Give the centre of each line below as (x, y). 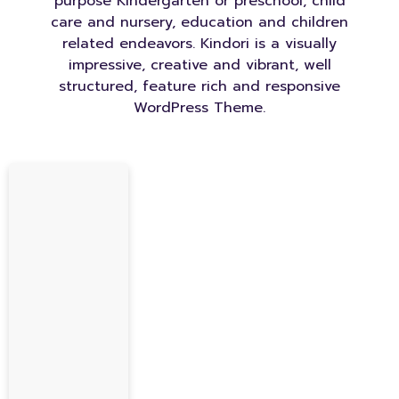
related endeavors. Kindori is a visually (199, 44)
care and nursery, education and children (199, 22)
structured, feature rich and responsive (199, 86)
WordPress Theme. (199, 108)
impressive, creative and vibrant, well (199, 65)
